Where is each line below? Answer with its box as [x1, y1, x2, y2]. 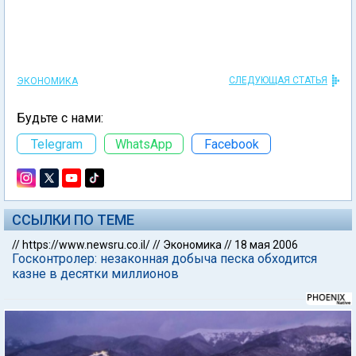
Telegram [30, 136, 83, 152]
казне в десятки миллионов [12, 266, 179, 281]
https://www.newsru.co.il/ [22, 238, 150, 251]
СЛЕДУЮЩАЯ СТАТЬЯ [229, 75, 327, 86]
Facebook [203, 136, 259, 152]
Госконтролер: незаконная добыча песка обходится [12, 251, 317, 266]
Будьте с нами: [17, 110, 103, 126]
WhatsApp [115, 136, 172, 152]
